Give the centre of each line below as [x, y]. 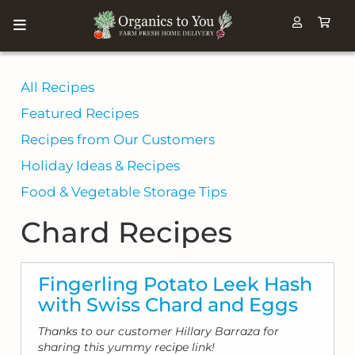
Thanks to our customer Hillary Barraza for [159, 332]
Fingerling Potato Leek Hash [176, 284]
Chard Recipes [127, 233]
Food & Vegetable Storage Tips [124, 191]
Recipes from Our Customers [118, 139]
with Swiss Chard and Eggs [168, 305]
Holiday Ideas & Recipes [101, 165]
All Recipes [58, 87]
